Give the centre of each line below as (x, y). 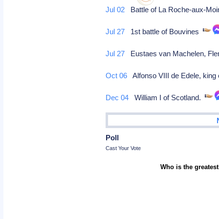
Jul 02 (115, 10)
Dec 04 (117, 98)
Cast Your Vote (123, 148)
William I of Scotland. (167, 98)
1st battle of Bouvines (164, 32)
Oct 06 (117, 76)
